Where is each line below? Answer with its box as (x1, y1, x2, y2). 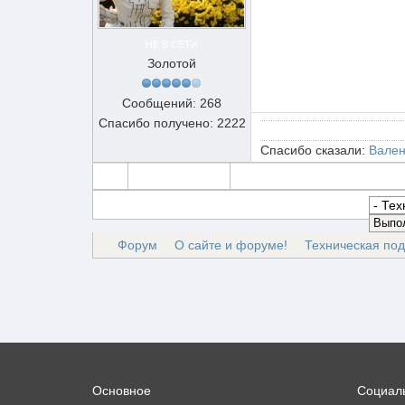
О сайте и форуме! (174, 238, 287, 252)
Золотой (147, 56, 196, 71)
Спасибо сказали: (260, 143, 369, 157)
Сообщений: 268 (122, 96, 221, 110)
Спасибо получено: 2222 (98, 116, 246, 130)
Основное (92, 381, 151, 399)
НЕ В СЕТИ (146, 39, 198, 50)
